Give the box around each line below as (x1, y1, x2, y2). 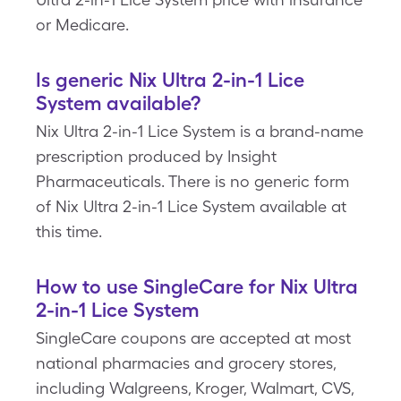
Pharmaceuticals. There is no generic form (36, 172, 349, 191)
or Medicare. (36, 15, 129, 34)
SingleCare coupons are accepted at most (36, 328, 351, 347)
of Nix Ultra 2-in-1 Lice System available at (36, 197, 346, 216)
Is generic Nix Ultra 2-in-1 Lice (36, 68, 304, 91)
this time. (36, 222, 102, 241)
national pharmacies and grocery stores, (36, 354, 336, 372)
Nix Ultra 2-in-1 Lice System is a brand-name (36, 122, 363, 141)
